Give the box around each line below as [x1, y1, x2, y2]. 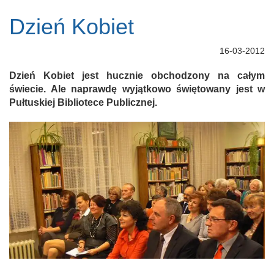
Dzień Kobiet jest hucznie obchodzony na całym [9, 70, 265, 81]
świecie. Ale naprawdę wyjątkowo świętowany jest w [9, 84, 265, 94]
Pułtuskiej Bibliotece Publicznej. [9, 97, 157, 108]
